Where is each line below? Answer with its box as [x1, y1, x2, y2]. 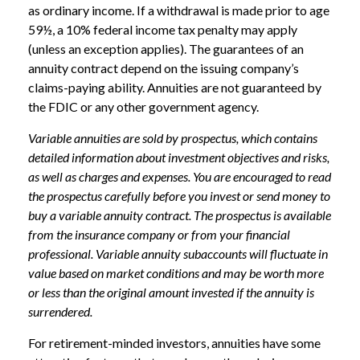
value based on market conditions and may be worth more [28, 265, 324, 281]
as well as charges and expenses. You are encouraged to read [28, 169, 331, 185]
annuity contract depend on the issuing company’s [28, 60, 299, 76]
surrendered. [28, 304, 92, 320]
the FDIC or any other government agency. [28, 99, 259, 115]
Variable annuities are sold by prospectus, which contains [28, 130, 317, 146]
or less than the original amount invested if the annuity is [28, 284, 314, 301]
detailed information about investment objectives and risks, [28, 149, 329, 166]
